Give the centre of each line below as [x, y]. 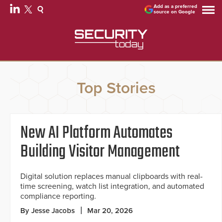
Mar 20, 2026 [110, 211]
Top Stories [116, 88]
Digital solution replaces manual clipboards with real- [111, 177]
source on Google [175, 12]
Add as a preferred [176, 6]
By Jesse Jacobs [48, 211]
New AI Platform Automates [96, 134]
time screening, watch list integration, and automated [112, 187]
